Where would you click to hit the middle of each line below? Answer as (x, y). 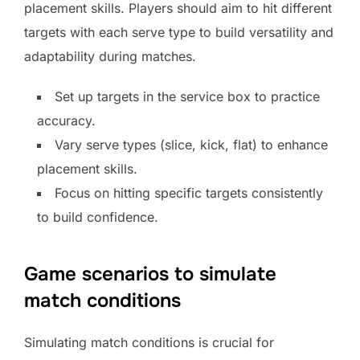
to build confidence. (98, 217)
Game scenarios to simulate (150, 274)
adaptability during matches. (110, 56)
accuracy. (66, 120)
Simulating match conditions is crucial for (149, 342)
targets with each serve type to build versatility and (179, 32)
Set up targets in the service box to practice (187, 96)
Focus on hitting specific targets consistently (189, 192)
